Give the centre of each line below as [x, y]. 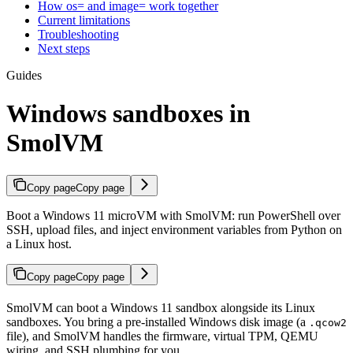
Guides [24, 75]
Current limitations [84, 20]
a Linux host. [39, 243]
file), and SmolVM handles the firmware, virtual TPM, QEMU [162, 336]
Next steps [64, 48]
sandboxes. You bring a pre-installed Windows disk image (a [158, 321]
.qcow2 [328, 322]
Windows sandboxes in [128, 114]
